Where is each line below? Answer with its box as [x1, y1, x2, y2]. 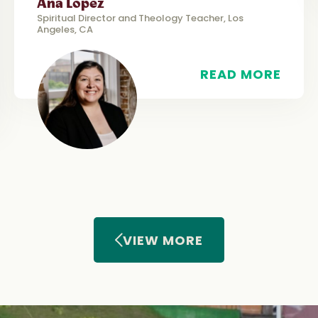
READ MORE [200, 65, 281, 83]
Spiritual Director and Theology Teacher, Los [37, 11, 243, 25]
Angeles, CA [37, 22, 93, 36]
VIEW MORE [123, 231, 204, 249]
